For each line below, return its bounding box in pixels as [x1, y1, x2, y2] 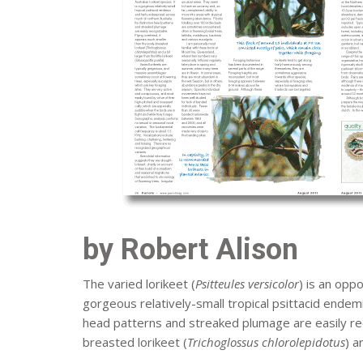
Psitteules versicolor [195, 275, 299, 292]
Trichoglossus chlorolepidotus [187, 334, 345, 350]
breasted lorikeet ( [83, 334, 187, 350]
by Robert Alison [83, 233, 298, 267]
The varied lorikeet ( [83, 275, 195, 292]
